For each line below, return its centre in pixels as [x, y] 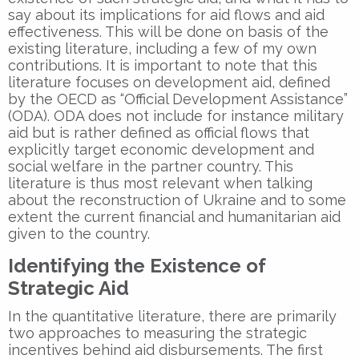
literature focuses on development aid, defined [169, 82]
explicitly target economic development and [161, 149]
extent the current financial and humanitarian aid [174, 216]
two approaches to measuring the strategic [157, 333]
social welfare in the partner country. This [151, 166]
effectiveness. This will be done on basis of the [168, 31]
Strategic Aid [69, 288]
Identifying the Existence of [137, 265]
